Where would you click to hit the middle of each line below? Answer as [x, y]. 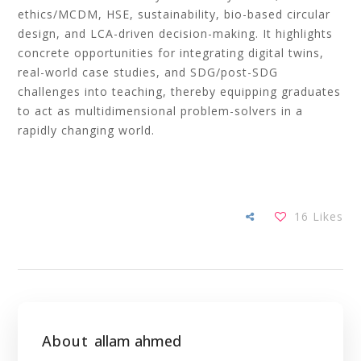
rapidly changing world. [87, 130]
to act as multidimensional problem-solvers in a [161, 111]
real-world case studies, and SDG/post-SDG [148, 72]
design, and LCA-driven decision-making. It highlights [176, 33]
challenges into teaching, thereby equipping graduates [180, 91]
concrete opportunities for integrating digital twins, [171, 53]
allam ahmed [138, 341]
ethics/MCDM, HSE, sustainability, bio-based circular [174, 14]
